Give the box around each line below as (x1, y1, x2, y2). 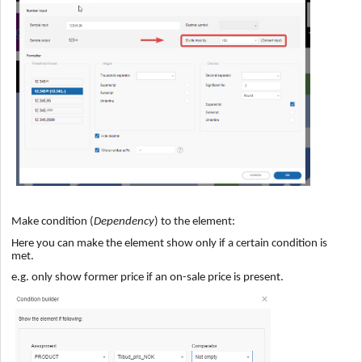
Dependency (94, 216, 154, 229)
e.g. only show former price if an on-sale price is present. (11, 271, 284, 284)
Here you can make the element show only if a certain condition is (11, 237, 327, 250)
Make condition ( (11, 216, 94, 229)
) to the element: (154, 216, 235, 229)
